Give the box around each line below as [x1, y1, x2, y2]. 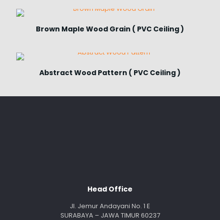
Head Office [87, 184, 133, 194]
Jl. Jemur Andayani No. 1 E [70, 201, 150, 211]
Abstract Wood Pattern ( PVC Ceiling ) [39, 68, 181, 78]
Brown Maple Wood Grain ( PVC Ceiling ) [36, 24, 184, 34]
